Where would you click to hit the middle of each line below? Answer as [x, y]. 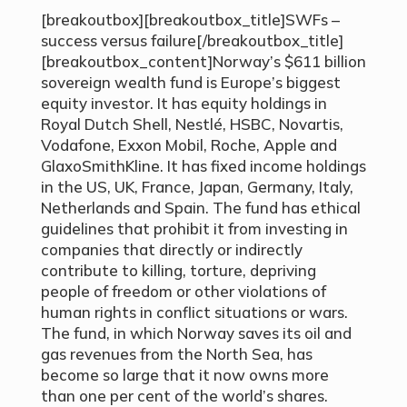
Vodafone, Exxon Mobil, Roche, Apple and [189, 145]
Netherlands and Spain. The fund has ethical [200, 208]
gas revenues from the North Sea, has [176, 354]
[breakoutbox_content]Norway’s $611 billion [203, 62]
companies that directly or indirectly [171, 250]
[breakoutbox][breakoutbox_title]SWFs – [190, 20]
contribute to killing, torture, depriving [178, 271]
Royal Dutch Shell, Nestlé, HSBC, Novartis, [192, 124]
